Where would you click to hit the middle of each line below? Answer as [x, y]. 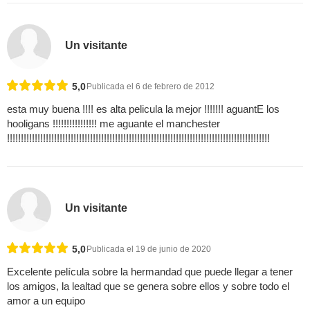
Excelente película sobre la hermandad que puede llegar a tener [150, 271]
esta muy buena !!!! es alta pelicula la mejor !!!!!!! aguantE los [143, 109]
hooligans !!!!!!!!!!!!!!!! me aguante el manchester [113, 123]
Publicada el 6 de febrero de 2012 [151, 86]
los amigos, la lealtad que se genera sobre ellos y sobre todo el [148, 286]
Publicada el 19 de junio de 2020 [149, 249]
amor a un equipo [46, 300]
